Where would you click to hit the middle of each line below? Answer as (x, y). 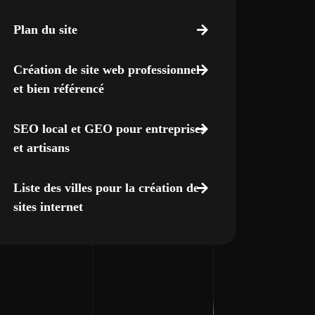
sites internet (48, 207)
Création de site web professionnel (106, 70)
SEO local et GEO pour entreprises (109, 129)
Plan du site (45, 30)
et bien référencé (58, 89)
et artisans (41, 148)
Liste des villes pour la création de (106, 188)
